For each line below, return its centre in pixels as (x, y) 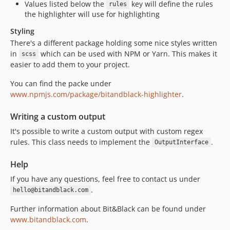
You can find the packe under (61, 83)
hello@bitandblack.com (50, 190)
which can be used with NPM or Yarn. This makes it (128, 53)
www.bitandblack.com (48, 219)
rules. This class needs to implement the (81, 142)
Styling (22, 31)
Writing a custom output (58, 116)
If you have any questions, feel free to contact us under (105, 179)
